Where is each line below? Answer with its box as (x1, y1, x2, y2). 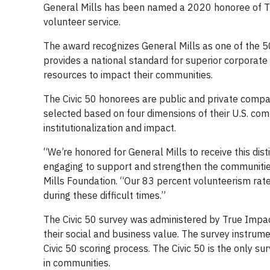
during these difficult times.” (43, 189, 166, 201)
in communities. (43, 257, 113, 269)
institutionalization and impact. (43, 122, 178, 134)
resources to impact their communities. (43, 69, 215, 81)
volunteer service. (43, 16, 125, 28)
